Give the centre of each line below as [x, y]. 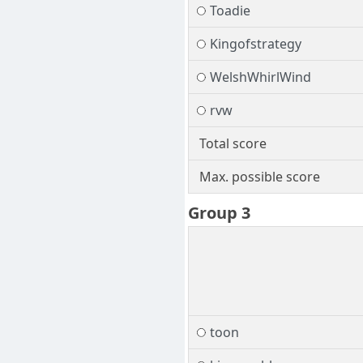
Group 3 [219, 213]
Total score [233, 144]
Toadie [230, 11]
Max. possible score [259, 177]
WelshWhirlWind [260, 77]
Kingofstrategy [255, 44]
